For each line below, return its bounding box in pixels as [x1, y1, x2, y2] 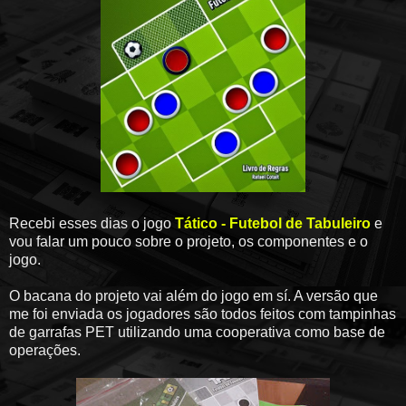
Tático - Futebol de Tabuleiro [175, 215, 371, 231]
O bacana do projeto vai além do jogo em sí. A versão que [9, 287, 378, 304]
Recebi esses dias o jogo [9, 215, 175, 231]
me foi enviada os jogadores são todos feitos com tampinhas [9, 305, 396, 322]
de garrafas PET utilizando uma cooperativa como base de [9, 324, 385, 340]
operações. [9, 342, 81, 358]
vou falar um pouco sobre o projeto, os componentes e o [9, 233, 368, 249]
